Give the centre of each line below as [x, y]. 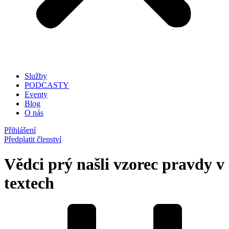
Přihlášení [20, 130]
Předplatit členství [33, 139]
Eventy [36, 94]
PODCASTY [47, 85]
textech [29, 183]
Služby [36, 76]
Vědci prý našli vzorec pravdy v [114, 164]
